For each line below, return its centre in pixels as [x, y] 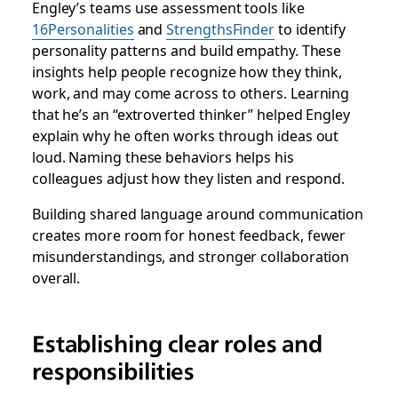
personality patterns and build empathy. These [187, 50]
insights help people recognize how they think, [187, 71]
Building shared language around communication [198, 213]
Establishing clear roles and [177, 344]
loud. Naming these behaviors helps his [163, 156]
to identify [310, 28]
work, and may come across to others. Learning [191, 92]
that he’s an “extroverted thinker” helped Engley [191, 114]
